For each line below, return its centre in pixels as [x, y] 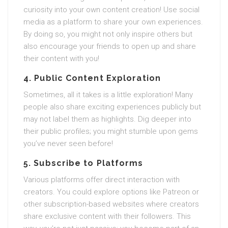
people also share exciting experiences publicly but [112, 107]
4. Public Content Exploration [92, 78]
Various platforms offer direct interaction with [102, 180]
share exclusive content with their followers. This [107, 216]
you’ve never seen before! [68, 144]
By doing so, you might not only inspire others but [108, 34]
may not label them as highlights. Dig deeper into [107, 119]
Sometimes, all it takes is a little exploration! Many [108, 95]
